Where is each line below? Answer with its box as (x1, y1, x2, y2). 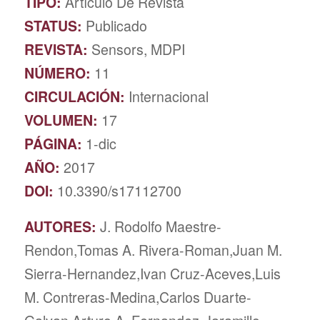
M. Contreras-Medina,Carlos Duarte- (24, 286, 251, 307)
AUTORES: (24, 216, 100, 236)
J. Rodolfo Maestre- (99, 216, 221, 236)
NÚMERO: (24, 63, 94, 83)
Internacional (128, 86, 209, 106)
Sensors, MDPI (91, 39, 185, 59)
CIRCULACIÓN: (24, 86, 129, 106)
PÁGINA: (24, 134, 86, 154)
